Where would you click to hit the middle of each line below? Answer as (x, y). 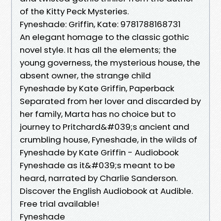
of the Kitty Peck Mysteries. (74, 11)
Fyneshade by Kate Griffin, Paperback (97, 88)
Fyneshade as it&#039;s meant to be (97, 165)
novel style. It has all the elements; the (98, 50)
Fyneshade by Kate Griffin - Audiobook (99, 152)
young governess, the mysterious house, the (110, 62)
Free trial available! (59, 203)
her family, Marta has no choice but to (98, 114)
